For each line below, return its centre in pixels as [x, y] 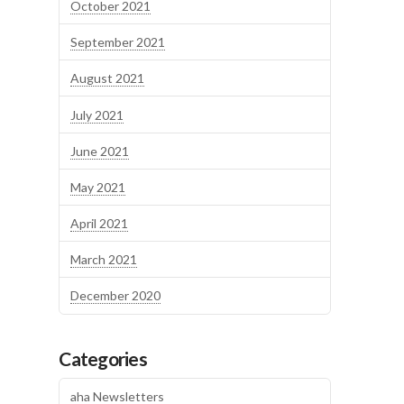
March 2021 [104, 260]
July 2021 [97, 115]
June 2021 [100, 151]
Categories [103, 359]
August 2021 [108, 78]
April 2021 [100, 224]
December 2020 [116, 296]
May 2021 [98, 187]
